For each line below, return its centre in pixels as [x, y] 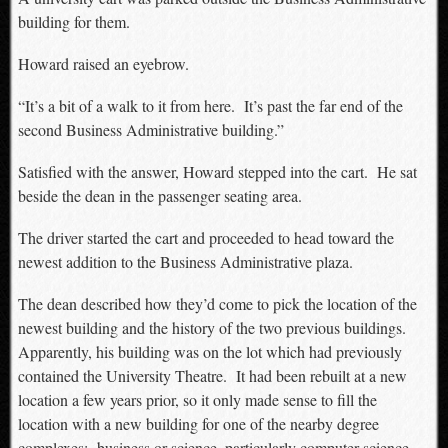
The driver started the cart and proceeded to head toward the [205, 237]
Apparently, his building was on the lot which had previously [209, 351]
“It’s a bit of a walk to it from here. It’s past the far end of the [210, 105]
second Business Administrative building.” [150, 129]
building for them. [73, 21]
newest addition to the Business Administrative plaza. [185, 261]
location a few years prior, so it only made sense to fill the [197, 399]
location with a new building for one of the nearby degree [198, 423]
